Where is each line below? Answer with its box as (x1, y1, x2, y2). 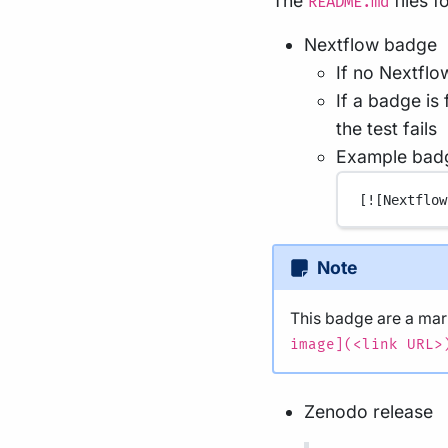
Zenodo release (304, 401, 433, 422)
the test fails (336, 118, 437, 139)
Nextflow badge (304, 34, 437, 55)
